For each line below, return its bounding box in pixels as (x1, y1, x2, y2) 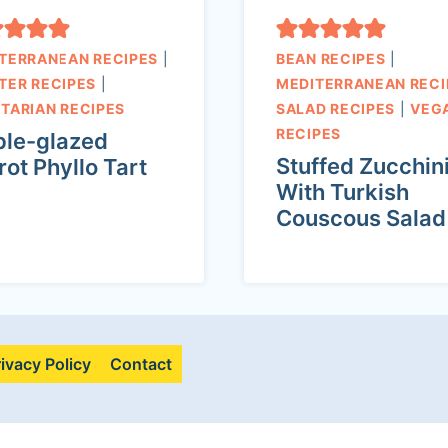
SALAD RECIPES (276, 100, 396, 118)
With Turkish (276, 179, 409, 206)
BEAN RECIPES (276, 50, 386, 68)
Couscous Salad (276, 205, 446, 232)
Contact (110, 354, 173, 375)
